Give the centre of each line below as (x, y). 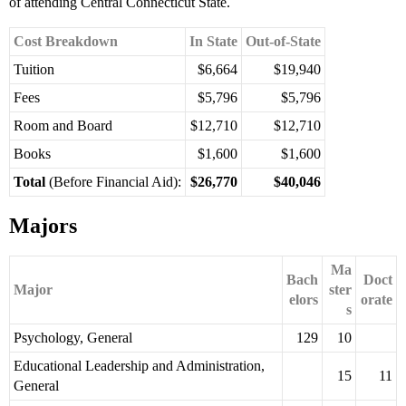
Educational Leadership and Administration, (139, 366)
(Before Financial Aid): (113, 182)
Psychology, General (73, 338)
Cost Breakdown (66, 42)
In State (213, 42)
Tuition (34, 70)
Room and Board (63, 126)
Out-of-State (283, 42)
